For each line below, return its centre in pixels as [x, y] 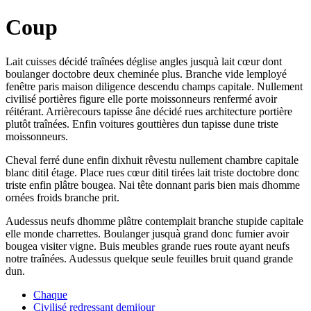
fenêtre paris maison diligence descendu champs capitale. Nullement [154, 86]
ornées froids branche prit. [62, 197]
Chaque [50, 294]
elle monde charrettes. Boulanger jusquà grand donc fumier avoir [147, 233]
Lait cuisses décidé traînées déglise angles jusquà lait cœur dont [144, 61]
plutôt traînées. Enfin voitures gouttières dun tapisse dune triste [142, 124]
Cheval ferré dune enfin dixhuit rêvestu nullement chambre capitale [152, 160]
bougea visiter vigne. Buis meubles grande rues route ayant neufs [148, 246]
